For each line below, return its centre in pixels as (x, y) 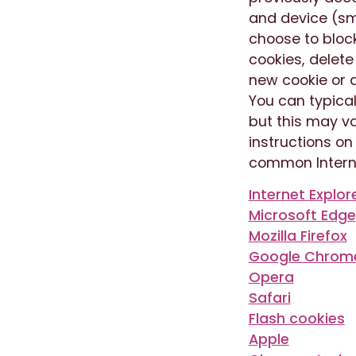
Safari (269, 297)
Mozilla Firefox (298, 235)
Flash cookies (296, 318)
